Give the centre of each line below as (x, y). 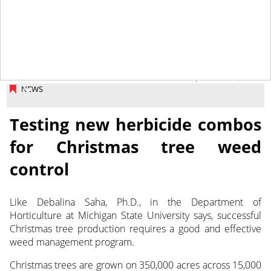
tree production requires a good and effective (159, 228)
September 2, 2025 (224, 77)
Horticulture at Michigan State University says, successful (135, 215)
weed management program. (72, 242)
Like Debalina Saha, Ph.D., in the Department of (135, 202)
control (39, 169)
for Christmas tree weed (135, 146)
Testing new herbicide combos (135, 124)
